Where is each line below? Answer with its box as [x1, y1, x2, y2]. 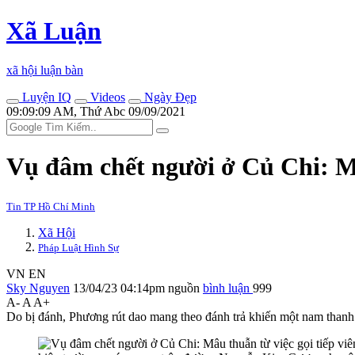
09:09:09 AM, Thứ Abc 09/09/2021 [6, 104, 185, 118]
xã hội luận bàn [6, 63, 83, 77]
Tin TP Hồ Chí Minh [6, 200, 95, 212]
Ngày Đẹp [141, 90, 197, 104]
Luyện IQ [19, 90, 71, 104]
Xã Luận [6, 17, 101, 46]
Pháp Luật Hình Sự [38, 241, 119, 254]
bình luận [203, 281, 253, 295]
